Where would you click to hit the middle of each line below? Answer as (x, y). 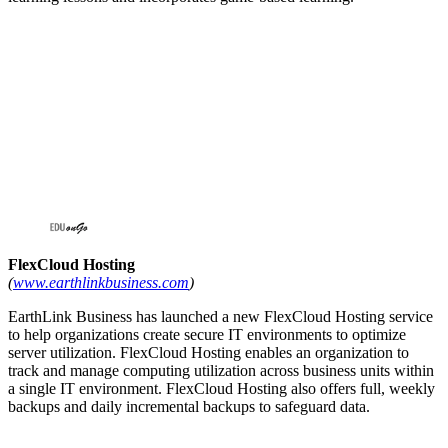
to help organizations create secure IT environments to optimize (207, 335)
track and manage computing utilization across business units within (221, 371)
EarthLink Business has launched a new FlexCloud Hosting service (220, 317)
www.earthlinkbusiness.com (101, 283)
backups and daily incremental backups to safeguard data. (189, 407)
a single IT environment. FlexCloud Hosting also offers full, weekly (221, 389)
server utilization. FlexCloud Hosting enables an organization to (208, 353)
